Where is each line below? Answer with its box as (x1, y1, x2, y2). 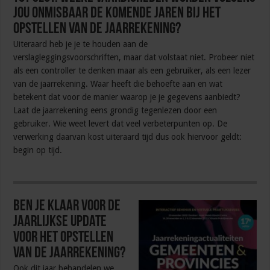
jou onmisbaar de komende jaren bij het (13, 5, 221, 22)
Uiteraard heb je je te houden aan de (13, 39, 148, 49)
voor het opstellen (13, 230, 114, 246)
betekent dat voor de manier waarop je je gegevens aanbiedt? (13, 92, 241, 102)
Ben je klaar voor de (13, 198, 121, 215)
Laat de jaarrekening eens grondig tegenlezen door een (13, 105, 218, 116)
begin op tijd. (13, 145, 63, 155)
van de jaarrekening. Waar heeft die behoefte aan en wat (13, 79, 223, 89)
